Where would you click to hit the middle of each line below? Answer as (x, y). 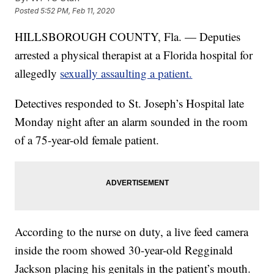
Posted (28, 11)
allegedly (38, 73)
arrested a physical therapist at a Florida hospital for (134, 55)
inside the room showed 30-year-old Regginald (124, 250)
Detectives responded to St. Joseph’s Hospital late (130, 103)
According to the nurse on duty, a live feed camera (132, 232)
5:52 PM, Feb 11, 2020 (78, 11)
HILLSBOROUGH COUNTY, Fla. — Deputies (128, 37)
